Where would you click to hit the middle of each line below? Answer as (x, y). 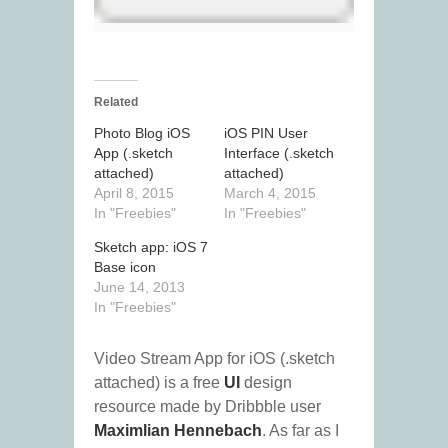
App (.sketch (133, 153)
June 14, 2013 (139, 287)
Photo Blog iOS (142, 133)
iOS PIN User (266, 133)
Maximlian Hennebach (178, 431)
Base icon (125, 267)
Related (116, 102)
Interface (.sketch (279, 153)
